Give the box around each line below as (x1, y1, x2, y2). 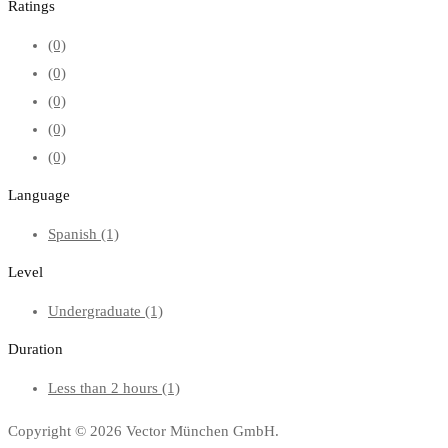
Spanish (48, 225, 101, 242)
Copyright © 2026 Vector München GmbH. (8, 422, 279, 439)
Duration (8, 340, 63, 357)
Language (8, 186, 70, 203)
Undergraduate (48, 302, 145, 319)
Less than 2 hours (48, 379, 162, 396)
